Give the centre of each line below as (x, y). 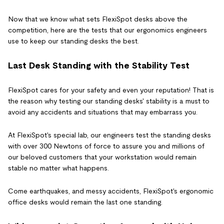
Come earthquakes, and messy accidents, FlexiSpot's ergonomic (111, 191)
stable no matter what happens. (58, 168)
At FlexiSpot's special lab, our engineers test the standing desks (109, 135)
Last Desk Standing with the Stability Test (99, 65)
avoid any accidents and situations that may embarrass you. (103, 112)
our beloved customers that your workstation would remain (102, 157)
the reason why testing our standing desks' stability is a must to (109, 101)
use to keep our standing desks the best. (73, 41)
